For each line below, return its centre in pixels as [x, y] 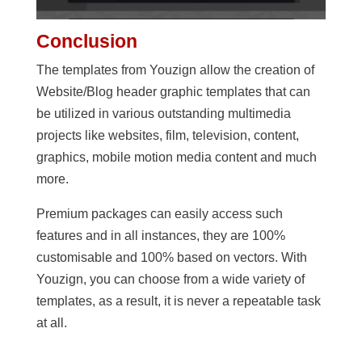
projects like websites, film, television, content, [167, 135]
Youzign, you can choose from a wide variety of [170, 279]
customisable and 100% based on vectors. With [171, 257]
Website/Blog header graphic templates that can [173, 91]
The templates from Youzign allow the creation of [175, 69]
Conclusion [86, 41]
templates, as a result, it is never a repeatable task [178, 301]
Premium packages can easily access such [159, 213]
